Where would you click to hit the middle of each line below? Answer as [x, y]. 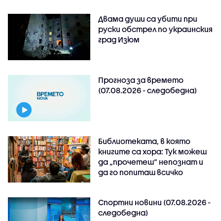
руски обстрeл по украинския [156, 29]
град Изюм [119, 39]
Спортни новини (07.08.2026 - [155, 202]
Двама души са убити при [148, 18]
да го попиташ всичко [141, 172]
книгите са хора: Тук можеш [153, 151]
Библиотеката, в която [145, 141]
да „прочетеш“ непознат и [151, 162]
